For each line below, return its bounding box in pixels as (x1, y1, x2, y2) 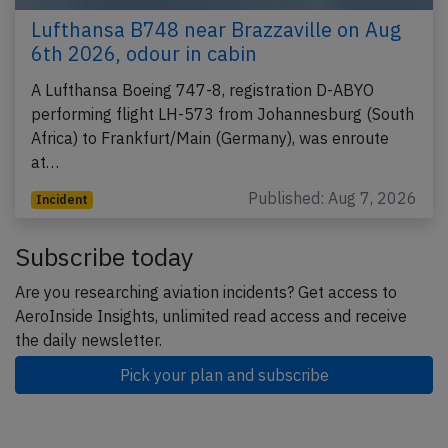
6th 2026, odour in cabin (31, 40, 257, 67)
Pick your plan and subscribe (119, 365, 329, 385)
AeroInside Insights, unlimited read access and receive (15, 306, 407, 326)
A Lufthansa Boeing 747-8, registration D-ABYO (31, 80, 374, 100)
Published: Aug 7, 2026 (248, 188, 417, 208)
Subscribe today (15, 240, 194, 273)
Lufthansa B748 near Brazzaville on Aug (31, 16, 401, 43)
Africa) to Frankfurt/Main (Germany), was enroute (31, 128, 389, 148)
